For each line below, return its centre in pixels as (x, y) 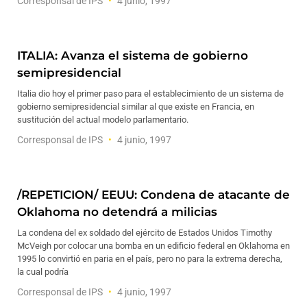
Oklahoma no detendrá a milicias (117, 212)
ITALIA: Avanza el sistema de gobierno (133, 56)
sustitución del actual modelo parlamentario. (103, 120)
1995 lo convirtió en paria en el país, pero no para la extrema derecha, (150, 259)
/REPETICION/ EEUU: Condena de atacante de (153, 195)
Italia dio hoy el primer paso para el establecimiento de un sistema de (150, 94)
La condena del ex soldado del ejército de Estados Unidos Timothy (145, 233)
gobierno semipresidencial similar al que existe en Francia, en (136, 107)
